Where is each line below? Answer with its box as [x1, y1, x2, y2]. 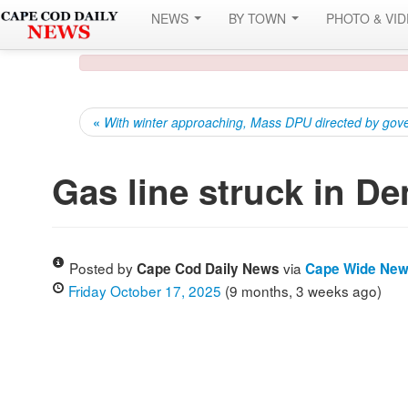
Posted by [69, 258, 137, 278]
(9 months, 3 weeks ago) [221, 280, 382, 301]
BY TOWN [229, 9, 290, 27]
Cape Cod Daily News [137, 259, 280, 279]
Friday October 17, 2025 [68, 280, 221, 301]
